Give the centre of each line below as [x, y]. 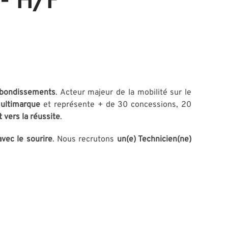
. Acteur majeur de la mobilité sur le [123, 92]
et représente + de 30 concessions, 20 [117, 105]
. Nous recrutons [84, 139]
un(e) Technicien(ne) [154, 139]
